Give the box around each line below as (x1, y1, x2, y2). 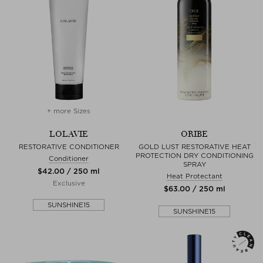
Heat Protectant (166, 171, 222, 180)
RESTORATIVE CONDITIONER (18, 142, 119, 151)
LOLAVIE (49, 129, 88, 139)
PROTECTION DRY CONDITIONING (135, 151, 254, 160)
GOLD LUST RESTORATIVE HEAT (138, 142, 251, 151)
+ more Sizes (47, 106, 90, 115)
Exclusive (52, 178, 85, 187)
